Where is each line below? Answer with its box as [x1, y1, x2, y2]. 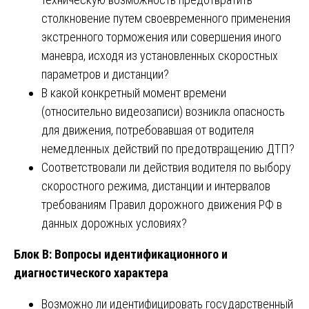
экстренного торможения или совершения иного [41, 29, 281, 44]
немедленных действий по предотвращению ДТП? [41, 141, 295, 156]
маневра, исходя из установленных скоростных [41, 48, 278, 63]
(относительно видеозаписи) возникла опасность [41, 103, 285, 119]
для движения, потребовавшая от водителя [41, 122, 254, 137]
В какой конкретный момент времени [41, 85, 226, 100]
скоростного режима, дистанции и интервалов [41, 178, 270, 193]
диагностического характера [14, 265, 168, 280]
